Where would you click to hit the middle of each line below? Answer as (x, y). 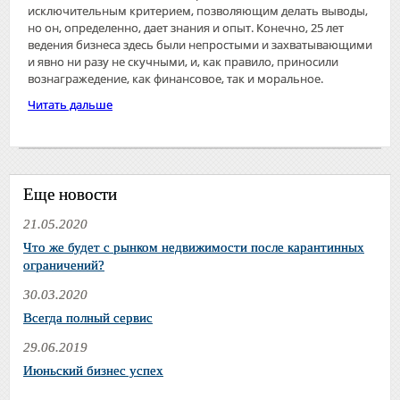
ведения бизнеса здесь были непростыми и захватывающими (200, 44)
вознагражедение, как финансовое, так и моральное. (175, 78)
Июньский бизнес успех (93, 370)
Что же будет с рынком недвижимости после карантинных (194, 247)
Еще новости (70, 194)
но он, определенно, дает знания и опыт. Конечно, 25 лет (186, 27)
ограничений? (64, 265)
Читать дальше (70, 104)
